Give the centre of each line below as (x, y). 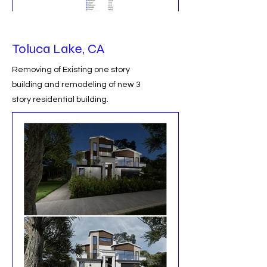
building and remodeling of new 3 (76, 85)
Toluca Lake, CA (58, 49)
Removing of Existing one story (71, 70)
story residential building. (60, 100)
